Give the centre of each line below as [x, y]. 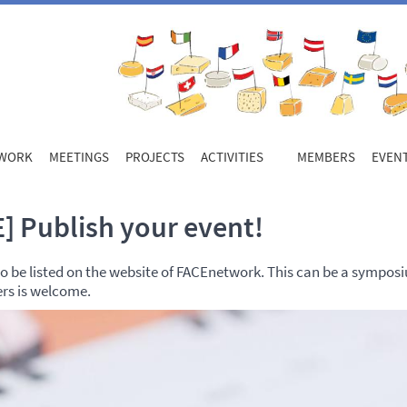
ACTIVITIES [232, 157]
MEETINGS [79, 157]
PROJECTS [154, 157]
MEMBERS [326, 157]
